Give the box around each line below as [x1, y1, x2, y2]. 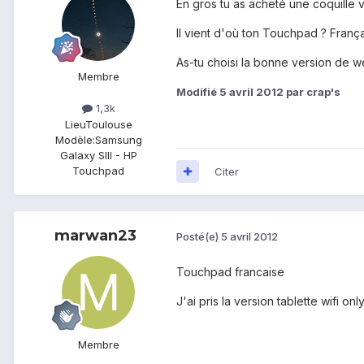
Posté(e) [176, 230, 221, 244]
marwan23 [54, 226, 136, 245]
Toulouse [84, 117, 132, 131]
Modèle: [54, 132, 95, 146]
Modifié [176, 85, 219, 99]
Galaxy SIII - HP [59, 148, 137, 162]
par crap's [284, 85, 340, 99]
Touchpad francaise [176, 264, 284, 279]
